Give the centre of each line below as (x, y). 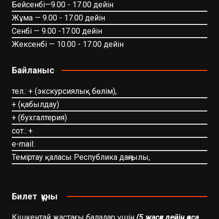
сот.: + (22, 131)
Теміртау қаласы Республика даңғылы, (81, 157)
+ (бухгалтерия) (39, 117)
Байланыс (33, 70)
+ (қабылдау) (35, 104)
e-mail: (23, 144)
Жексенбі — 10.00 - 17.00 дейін (67, 44)
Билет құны (35, 196)
